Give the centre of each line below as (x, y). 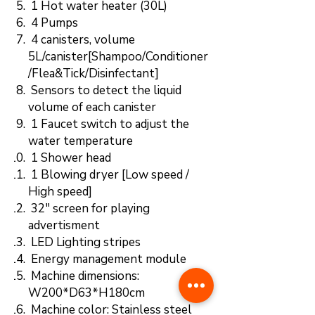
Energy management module (107, 259)
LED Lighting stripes (84, 242)
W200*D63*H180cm (86, 293)
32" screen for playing (89, 208)
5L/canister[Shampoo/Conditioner (118, 57)
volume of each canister (92, 107)
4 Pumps (53, 23)
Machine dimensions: (84, 276)
